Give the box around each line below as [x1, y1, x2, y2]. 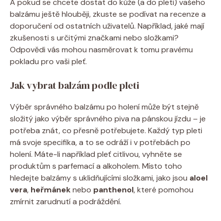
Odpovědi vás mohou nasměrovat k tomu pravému [10, 44, 193, 55]
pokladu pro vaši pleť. [10, 56, 87, 67]
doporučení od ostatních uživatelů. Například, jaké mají [10, 20, 204, 31]
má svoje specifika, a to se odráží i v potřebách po [10, 137, 190, 147]
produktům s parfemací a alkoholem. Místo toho [10, 160, 182, 171]
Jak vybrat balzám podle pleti [10, 78, 139, 92]
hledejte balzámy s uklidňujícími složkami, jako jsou [10, 172, 189, 183]
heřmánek [31, 184, 71, 195]
